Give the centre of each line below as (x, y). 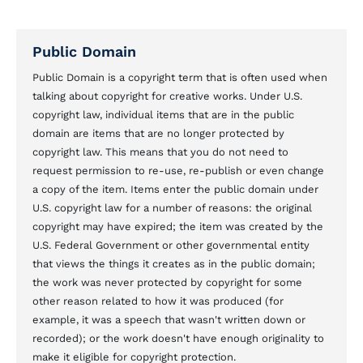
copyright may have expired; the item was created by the (178, 226)
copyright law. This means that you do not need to (160, 152)
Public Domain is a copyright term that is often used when (180, 77)
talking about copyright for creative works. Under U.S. (167, 96)
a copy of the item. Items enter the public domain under (175, 189)
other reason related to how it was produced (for (158, 301)
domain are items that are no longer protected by (158, 133)
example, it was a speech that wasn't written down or (169, 319)
